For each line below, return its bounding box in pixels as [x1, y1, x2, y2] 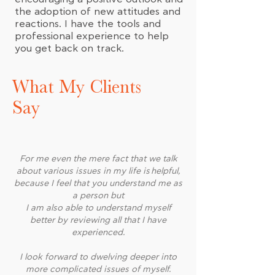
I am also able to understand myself [25, 204, 171, 212]
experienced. [71, 228, 125, 237]
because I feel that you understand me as [14, 179, 182, 188]
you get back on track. [15, 44, 124, 53]
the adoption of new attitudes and [15, 7, 180, 17]
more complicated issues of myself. [25, 265, 171, 274]
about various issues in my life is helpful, [16, 167, 180, 176]
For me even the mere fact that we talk [19, 155, 177, 163]
